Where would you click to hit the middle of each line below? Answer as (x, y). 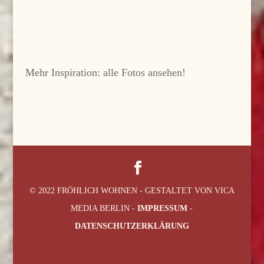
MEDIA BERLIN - (104, 209)
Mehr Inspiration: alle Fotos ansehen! (105, 73)
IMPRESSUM (163, 209)
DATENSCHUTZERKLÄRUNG (132, 226)
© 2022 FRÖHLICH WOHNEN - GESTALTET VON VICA (132, 191)
